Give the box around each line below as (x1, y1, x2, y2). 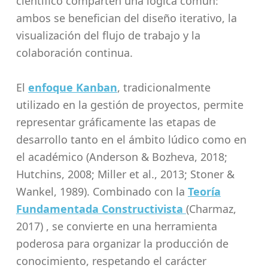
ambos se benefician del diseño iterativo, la (16, 10, 237, 25)
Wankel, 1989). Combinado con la (16, 184, 188, 199)
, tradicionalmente (117, 80, 211, 95)
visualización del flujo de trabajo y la (16, 28, 200, 42)
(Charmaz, (185, 201, 236, 216)
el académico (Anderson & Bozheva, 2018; (16, 149, 227, 164)
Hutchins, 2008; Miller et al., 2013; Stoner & (16, 166, 234, 181)
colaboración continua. (16, 45, 133, 60)
